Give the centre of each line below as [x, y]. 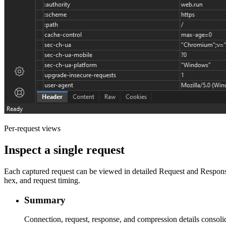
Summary [45, 200]
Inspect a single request [64, 150]
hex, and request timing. [42, 181]
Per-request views [32, 129]
